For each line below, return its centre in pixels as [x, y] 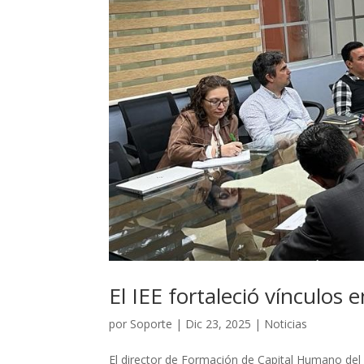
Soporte [152, 324]
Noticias [286, 324]
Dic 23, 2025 [219, 324]
